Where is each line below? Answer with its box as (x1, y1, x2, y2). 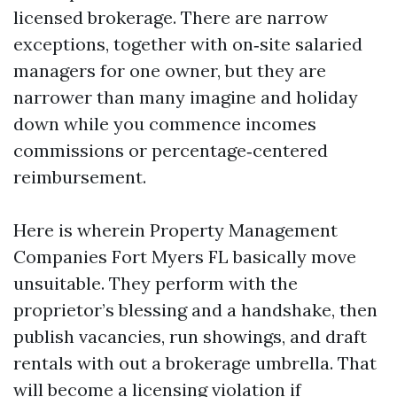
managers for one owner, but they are (13, 59, 326, 82)
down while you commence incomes (13, 113, 316, 135)
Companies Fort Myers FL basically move (13, 245, 356, 268)
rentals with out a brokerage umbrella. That (13, 352, 377, 374)
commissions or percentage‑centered (13, 139, 328, 161)
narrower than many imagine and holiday (13, 86, 358, 108)
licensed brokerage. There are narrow (13, 6, 328, 28)
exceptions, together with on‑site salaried (13, 33, 362, 55)
